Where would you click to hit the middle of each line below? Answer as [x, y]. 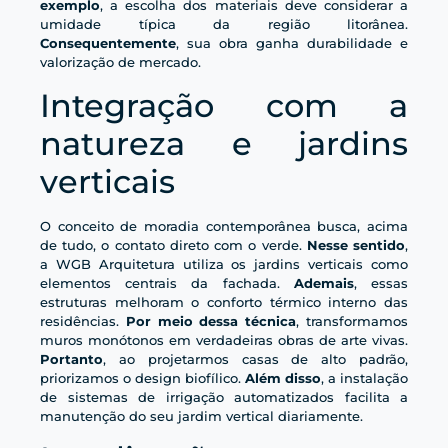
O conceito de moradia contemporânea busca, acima [224, 225]
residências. [83, 320]
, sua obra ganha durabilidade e [292, 43]
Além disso [283, 377]
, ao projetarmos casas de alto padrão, [255, 358]
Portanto [71, 358]
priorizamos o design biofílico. [142, 377]
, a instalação [364, 377]
